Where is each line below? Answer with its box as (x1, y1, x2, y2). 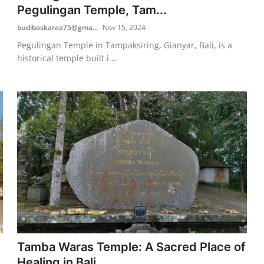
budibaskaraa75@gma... (17, 22, 98, 32)
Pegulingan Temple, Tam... (17, 2, 167, 17)
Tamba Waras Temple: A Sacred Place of (17, 239, 246, 254)
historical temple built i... (17, 52, 117, 64)
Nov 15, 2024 (103, 22, 146, 32)
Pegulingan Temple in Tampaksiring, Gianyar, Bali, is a (17, 39, 233, 51)
